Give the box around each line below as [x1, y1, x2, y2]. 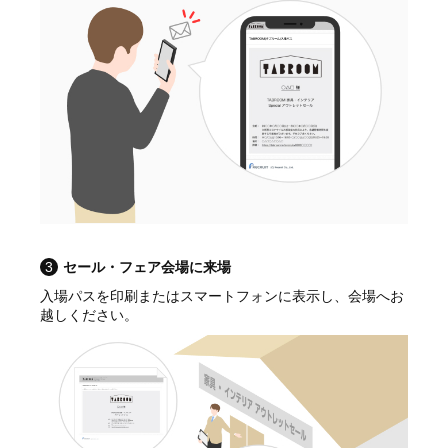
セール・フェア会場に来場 [63, 258, 231, 275]
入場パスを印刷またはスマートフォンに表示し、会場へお [40, 287, 404, 304]
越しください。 [40, 306, 138, 323]
